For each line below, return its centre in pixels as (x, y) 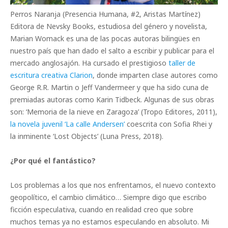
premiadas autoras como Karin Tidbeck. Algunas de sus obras (112, 99)
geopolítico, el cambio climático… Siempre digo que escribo (108, 197)
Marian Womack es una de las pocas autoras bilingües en (105, 38)
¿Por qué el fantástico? (53, 160)
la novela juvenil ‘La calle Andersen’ (67, 124)
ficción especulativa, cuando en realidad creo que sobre (102, 209)
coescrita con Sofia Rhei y (168, 124)
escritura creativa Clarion (51, 75)
